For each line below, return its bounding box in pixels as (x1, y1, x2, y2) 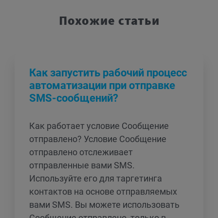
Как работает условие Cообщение (29, 121, 169, 131)
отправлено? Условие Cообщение (29, 134, 166, 144)
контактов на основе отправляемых (29, 186, 177, 197)
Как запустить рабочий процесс (29, 67, 187, 79)
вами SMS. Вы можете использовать (29, 200, 180, 210)
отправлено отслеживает (29, 147, 133, 157)
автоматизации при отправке (29, 79, 175, 91)
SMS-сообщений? (29, 92, 118, 104)
